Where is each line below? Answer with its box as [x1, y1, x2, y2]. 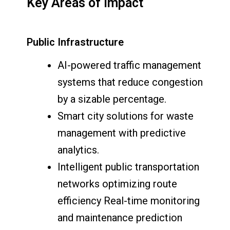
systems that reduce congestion [57, 76, 203, 89]
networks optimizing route [57, 178, 178, 190]
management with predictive [57, 127, 186, 140]
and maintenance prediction [57, 212, 183, 224]
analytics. [57, 144, 100, 157]
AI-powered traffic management [57, 59, 202, 72]
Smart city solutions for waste [57, 110, 194, 123]
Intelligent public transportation [57, 161, 200, 174]
